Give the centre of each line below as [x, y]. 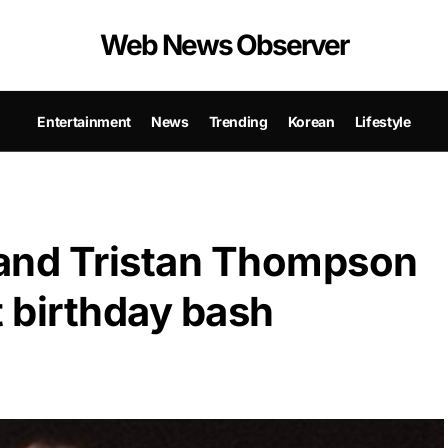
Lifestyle [382, 121]
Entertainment [84, 121]
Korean [311, 121]
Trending [238, 121]
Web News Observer [224, 45]
